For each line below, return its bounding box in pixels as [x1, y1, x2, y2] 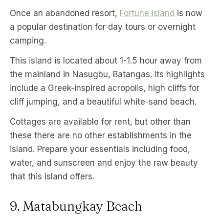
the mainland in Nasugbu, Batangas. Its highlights [10, 69, 205, 79]
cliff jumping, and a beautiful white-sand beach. [10, 97, 197, 107]
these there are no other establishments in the [10, 131, 192, 140]
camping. [10, 36, 46, 45]
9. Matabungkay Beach [10, 198, 142, 214]
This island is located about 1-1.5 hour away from [10, 56, 202, 66]
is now [175, 8, 202, 18]
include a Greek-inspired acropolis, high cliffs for [10, 83, 199, 93]
